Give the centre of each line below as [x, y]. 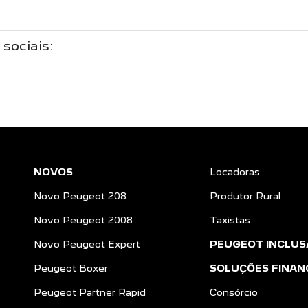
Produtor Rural [245, 196]
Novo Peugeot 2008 [83, 220]
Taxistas [230, 220]
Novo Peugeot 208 [80, 196]
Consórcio [233, 293]
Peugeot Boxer [71, 268]
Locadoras [234, 172]
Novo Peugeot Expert [87, 244]
